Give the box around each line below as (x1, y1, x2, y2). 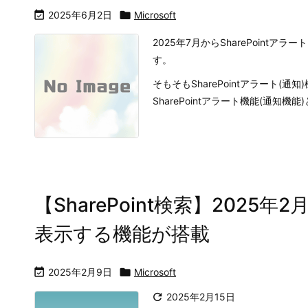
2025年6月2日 (48, 9, 112, 21)
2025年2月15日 (166, 291, 235, 302)
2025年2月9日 (48, 266, 112, 278)
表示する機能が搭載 (34, 222, 210, 245)
